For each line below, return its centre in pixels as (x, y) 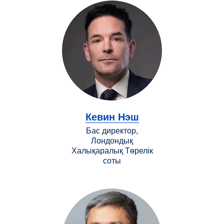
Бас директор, (112, 130)
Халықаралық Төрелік (112, 150)
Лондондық (112, 140)
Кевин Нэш (112, 117)
